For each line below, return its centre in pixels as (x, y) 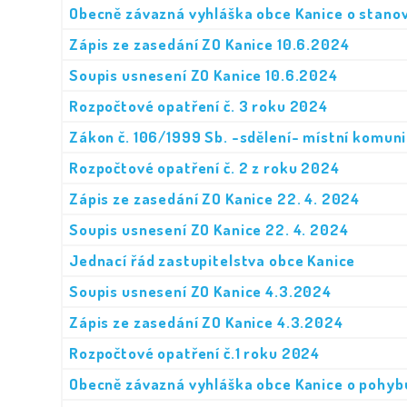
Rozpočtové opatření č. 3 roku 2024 (199, 106)
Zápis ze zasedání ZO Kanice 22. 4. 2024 (215, 199)
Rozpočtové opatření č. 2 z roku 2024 (204, 168)
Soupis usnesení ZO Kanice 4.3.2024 (200, 291)
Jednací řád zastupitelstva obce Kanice (213, 260)
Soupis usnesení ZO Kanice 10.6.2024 (203, 75)
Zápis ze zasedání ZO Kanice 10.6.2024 (209, 44)
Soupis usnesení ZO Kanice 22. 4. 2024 (209, 229)
